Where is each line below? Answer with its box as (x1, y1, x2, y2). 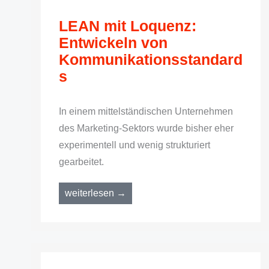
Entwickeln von (58, 34, 168, 51)
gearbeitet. (58, 157, 104, 167)
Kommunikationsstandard (58, 51, 243, 68)
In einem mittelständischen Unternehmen (58, 106, 233, 116)
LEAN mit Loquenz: (58, 17, 196, 34)
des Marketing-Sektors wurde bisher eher (58, 123, 234, 133)
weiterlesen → (64, 188, 126, 198)
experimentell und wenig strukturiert (58, 140, 210, 150)
